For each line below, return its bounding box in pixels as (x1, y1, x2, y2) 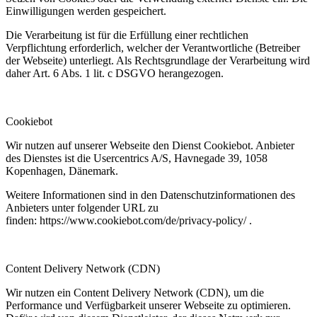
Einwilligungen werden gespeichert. (6, 4, 166, 17)
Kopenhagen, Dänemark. (6, 164, 118, 177)
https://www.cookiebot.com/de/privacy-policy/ (40, 214, 246, 226)
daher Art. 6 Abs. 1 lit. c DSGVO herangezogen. (6, 67, 224, 79)
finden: (6, 214, 40, 226)
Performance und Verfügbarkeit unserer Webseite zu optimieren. (6, 299, 291, 311)
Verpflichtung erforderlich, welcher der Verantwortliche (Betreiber (6, 41, 300, 54)
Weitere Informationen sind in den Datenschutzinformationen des (6, 188, 295, 201)
